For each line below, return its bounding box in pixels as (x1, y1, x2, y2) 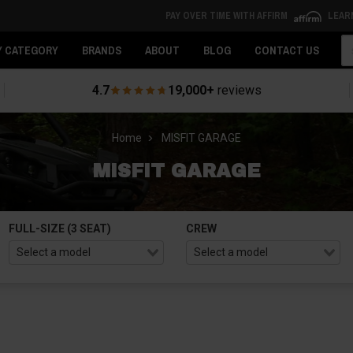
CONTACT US (255, 43, 319, 58)
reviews (214, 83, 262, 98)
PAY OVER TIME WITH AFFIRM (165, 9, 290, 22)
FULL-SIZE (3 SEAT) (9, 222, 112, 235)
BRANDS (82, 43, 121, 58)
